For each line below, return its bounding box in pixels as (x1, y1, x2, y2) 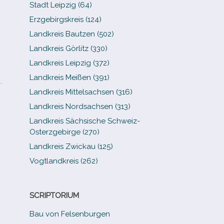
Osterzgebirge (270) (29, 127, 100, 136)
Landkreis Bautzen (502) (29, 29, 114, 38)
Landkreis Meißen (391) (29, 73, 110, 82)
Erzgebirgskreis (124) (29, 15, 102, 24)
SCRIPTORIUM (29, 191, 79, 200)
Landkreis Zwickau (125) (29, 142, 113, 151)
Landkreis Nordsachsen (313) (29, 102, 131, 111)
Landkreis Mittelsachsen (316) (29, 87, 133, 96)
